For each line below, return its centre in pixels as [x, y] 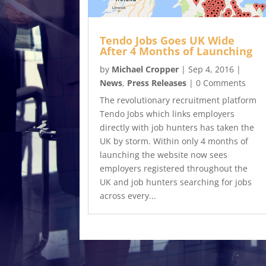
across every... [128, 195]
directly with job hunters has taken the [177, 127]
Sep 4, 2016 [211, 69]
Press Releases [156, 83]
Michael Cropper [145, 69]
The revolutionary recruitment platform [178, 100]
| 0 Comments [216, 83]
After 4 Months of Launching [176, 51]
